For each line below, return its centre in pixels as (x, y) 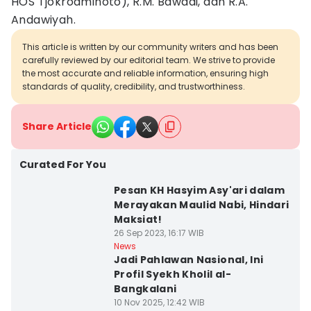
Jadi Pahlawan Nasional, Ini (188, 260)
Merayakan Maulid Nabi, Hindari (201, 205)
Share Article (57, 126)
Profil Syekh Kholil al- (172, 274)
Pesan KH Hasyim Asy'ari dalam (199, 190)
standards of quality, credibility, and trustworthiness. (134, 86)
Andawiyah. (44, 20)
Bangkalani (145, 289)
